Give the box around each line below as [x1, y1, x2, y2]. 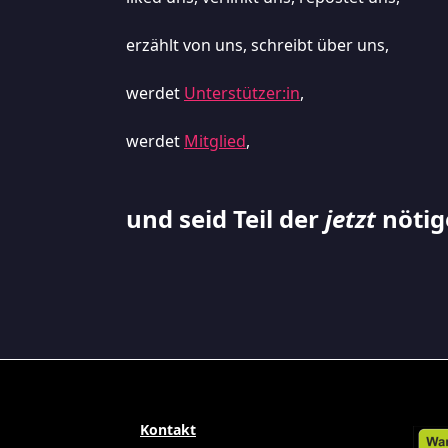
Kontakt [140, 419, 196, 439]
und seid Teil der [126, 201, 325, 235]
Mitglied [184, 129, 246, 152]
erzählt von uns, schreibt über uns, [126, 33, 389, 56]
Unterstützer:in [184, 81, 300, 104]
